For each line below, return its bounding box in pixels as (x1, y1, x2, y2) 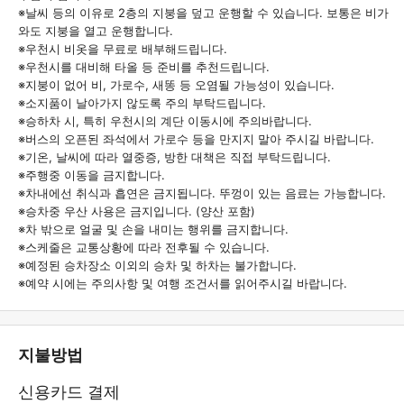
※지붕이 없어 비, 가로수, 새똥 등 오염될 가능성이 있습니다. (18, 77, 335, 92)
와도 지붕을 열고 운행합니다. (18, 23, 173, 38)
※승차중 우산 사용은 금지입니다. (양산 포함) (18, 203, 255, 218)
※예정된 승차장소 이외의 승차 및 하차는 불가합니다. (18, 257, 297, 272)
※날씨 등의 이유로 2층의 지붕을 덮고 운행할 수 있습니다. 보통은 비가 (18, 5, 389, 20)
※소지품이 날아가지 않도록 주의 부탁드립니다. (18, 95, 266, 110)
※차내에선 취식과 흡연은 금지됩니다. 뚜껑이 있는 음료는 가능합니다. (18, 185, 386, 200)
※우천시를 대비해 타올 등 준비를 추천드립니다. (18, 59, 270, 74)
